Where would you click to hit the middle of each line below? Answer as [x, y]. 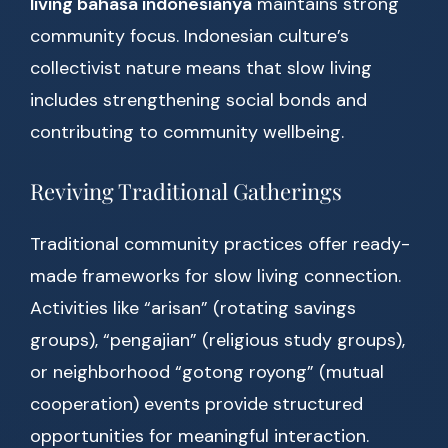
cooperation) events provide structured [196, 404]
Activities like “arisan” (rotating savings [193, 308]
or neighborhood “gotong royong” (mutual [207, 372]
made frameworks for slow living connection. [215, 276]
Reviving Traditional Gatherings [186, 191]
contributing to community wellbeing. [187, 132]
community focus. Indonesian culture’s [189, 36]
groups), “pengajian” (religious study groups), [217, 340]
